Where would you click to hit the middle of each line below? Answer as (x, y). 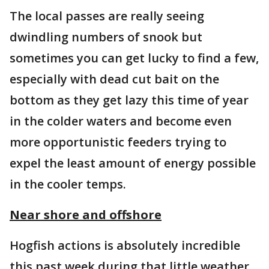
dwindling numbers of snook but (106, 37)
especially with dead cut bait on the (114, 79)
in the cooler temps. (69, 184)
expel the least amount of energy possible (133, 163)
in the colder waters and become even (121, 121)
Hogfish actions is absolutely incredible (125, 245)
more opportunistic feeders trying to (118, 142)
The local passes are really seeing (107, 16)
